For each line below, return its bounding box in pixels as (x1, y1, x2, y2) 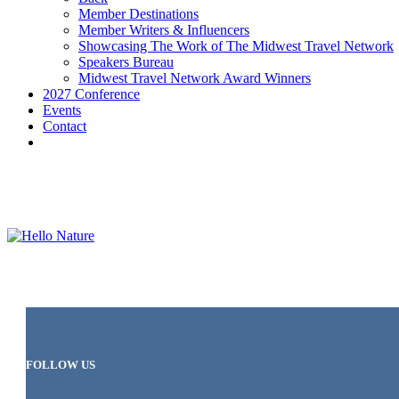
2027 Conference (43, 86, 140, 102)
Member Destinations (78, 6, 199, 21)
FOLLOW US (26, 358, 95, 372)
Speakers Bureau (78, 54, 174, 69)
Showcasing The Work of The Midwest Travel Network (78, 38, 394, 53)
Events (43, 102, 81, 118)
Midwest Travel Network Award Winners (78, 70, 311, 85)
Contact (43, 118, 86, 134)
